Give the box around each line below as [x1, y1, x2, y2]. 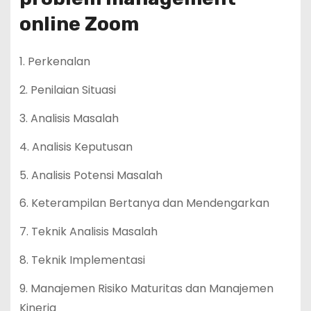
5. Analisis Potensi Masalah [19, 167, 162, 183]
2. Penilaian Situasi [19, 82, 116, 99]
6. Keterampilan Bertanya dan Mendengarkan [19, 195, 269, 212]
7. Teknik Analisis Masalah [19, 224, 158, 240]
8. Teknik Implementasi [19, 252, 145, 269]
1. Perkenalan [19, 53, 90, 70]
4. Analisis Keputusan [19, 138, 133, 155]
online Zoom [19, 12, 139, 36]
